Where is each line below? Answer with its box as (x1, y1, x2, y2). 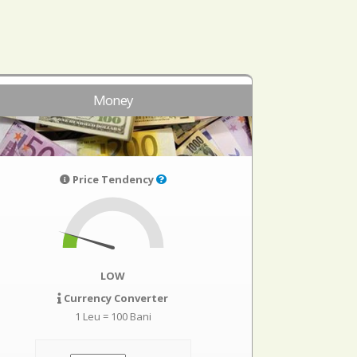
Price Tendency (69, 172, 156, 186)
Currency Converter (61, 291, 169, 305)
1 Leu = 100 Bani (74, 309, 151, 324)
